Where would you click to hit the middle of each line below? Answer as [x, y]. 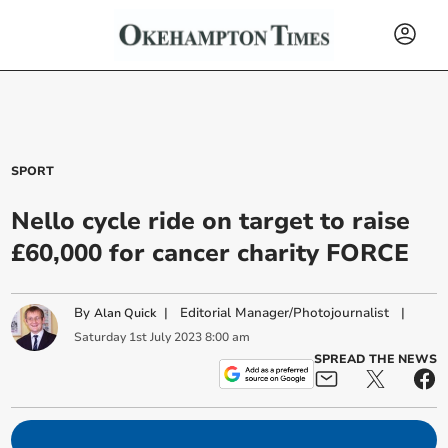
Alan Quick [125, 313]
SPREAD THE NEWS [375, 359]
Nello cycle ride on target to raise [211, 221]
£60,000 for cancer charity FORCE [210, 253]
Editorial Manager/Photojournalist [285, 313]
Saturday [100, 336]
